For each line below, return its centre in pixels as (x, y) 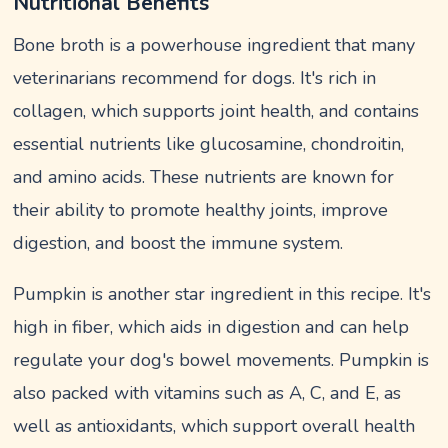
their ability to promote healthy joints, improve (201, 210)
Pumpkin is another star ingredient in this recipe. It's (222, 294)
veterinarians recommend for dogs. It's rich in (195, 78)
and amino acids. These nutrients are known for (204, 177)
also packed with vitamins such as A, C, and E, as (207, 393)
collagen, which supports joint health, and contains (216, 111)
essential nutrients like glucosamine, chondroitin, (209, 144)
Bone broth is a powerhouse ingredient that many (214, 45)
